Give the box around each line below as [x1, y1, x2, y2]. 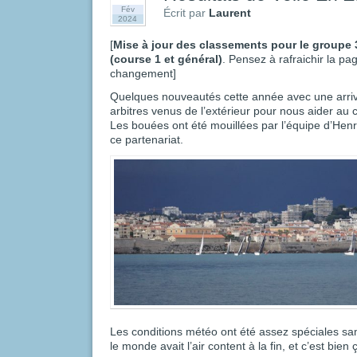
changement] [110, 66, 176, 80]
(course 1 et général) [110, 52, 222, 65]
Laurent [208, 6, 251, 19]
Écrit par [163, 6, 209, 19]
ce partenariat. [110, 132, 183, 146]
